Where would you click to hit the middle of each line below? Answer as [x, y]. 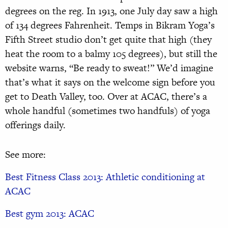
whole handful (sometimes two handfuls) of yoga [108, 111]
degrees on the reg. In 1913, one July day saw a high [111, 11]
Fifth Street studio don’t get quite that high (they [108, 40]
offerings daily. [35, 125]
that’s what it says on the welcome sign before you [110, 82]
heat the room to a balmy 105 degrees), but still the [111, 54]
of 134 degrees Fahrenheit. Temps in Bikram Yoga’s [110, 25]
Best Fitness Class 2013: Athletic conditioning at [105, 177]
